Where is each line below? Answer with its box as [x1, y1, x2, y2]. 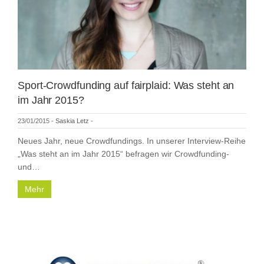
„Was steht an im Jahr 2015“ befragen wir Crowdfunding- [18, 148, 229, 159]
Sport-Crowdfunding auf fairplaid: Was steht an [18, 79, 235, 91]
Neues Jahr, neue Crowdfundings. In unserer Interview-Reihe [18, 136, 246, 146]
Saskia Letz [55, 117, 89, 124]
